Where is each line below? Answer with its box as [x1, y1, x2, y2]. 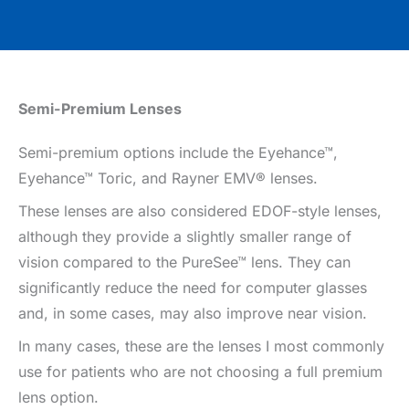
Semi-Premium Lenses [18, 99, 185, 118]
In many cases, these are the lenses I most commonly [18, 336, 384, 355]
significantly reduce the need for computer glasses [18, 278, 367, 297]
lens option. [18, 387, 103, 406]
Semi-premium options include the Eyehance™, [18, 142, 338, 162]
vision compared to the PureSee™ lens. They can [18, 252, 351, 271]
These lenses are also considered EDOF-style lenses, [18, 201, 382, 220]
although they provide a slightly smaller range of [18, 226, 351, 246]
